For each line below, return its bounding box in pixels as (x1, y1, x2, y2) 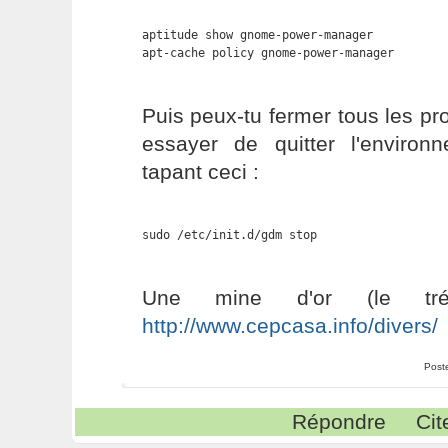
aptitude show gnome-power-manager (141, 28, 373, 42)
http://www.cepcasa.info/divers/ (141, 314, 438, 337)
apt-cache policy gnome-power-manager (141, 46, 394, 60)
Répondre (292, 410, 387, 433)
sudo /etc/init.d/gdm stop (141, 228, 317, 242)
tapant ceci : (141, 160, 259, 183)
